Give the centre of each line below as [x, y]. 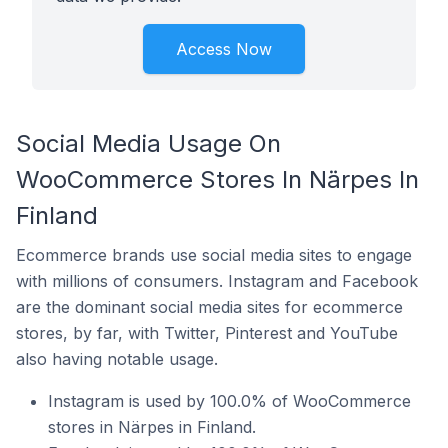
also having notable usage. [117, 359]
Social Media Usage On [148, 143]
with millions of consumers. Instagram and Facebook [217, 281]
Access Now [224, 49]
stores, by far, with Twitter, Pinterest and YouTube [207, 333]
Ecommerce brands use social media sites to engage [214, 255]
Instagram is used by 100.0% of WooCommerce [229, 401]
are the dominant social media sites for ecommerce [209, 307]
